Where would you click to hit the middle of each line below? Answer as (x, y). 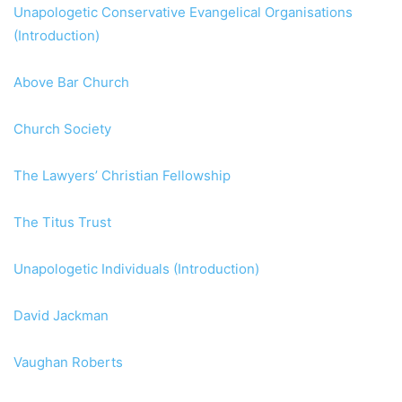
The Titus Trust (62, 223)
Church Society (62, 129)
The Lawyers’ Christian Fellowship (122, 176)
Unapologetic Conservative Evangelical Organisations (183, 13)
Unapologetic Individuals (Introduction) (136, 269)
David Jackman (61, 316)
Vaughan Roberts (68, 363)
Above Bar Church (71, 83)
